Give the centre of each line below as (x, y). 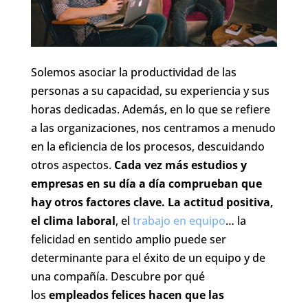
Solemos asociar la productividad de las (133, 72)
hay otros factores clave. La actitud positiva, (152, 202)
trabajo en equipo (179, 220)
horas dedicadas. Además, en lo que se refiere (150, 109)
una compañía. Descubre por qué (118, 276)
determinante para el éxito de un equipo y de (148, 257)
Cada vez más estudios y (180, 165)
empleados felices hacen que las (136, 295)
